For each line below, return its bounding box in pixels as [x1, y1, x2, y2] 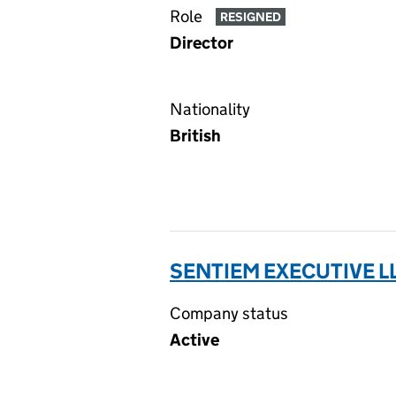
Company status [170, 303, 288, 324]
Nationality [170, 99, 250, 119]
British [170, 126, 221, 146]
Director [170, 33, 233, 53]
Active [170, 330, 219, 350]
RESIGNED [219, 9, 281, 26]
